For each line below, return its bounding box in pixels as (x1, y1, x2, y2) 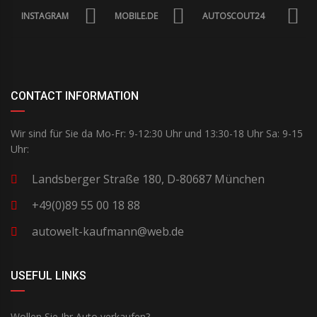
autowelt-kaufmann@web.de (32, 224, 184, 240)
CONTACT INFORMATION (11, 89, 139, 103)
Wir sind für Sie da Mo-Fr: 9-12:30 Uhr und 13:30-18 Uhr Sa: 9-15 (11, 127, 303, 141)
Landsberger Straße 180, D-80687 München (32, 171, 265, 188)
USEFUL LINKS (11, 269, 86, 283)
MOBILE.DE (115, 10, 158, 23)
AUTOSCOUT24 (202, 10, 265, 23)
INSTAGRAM (21, 10, 69, 23)
